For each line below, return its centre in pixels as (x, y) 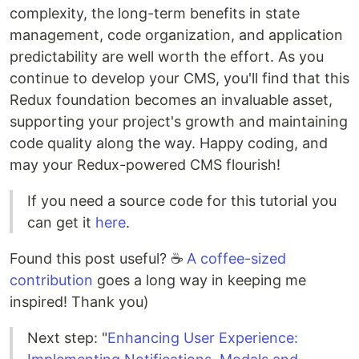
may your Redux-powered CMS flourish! (145, 164)
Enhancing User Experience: (203, 337)
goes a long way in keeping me (200, 280)
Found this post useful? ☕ (98, 258)
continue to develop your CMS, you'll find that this (179, 78)
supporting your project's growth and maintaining (179, 121)
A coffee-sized (236, 258)
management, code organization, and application (176, 34)
